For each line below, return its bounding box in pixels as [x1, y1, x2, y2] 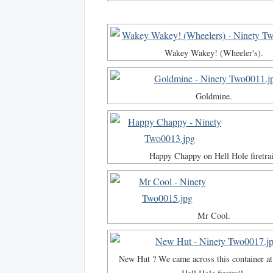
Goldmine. [195, 90, 232, 102]
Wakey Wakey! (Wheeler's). [164, 47, 263, 59]
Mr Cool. [197, 210, 230, 222]
